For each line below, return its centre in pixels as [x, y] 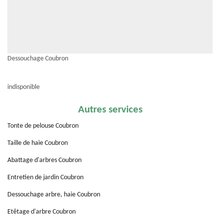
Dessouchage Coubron [38, 59]
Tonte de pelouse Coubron [43, 126]
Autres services [110, 110]
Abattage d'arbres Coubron [44, 160]
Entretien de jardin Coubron [45, 178]
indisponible [24, 87]
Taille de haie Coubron [38, 143]
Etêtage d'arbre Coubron [41, 212]
